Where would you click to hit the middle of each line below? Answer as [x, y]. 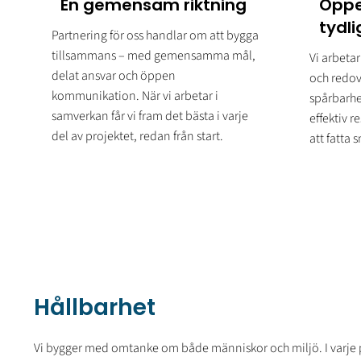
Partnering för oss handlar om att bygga [156, 36]
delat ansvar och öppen [114, 76]
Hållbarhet [95, 308]
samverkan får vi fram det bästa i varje [150, 116]
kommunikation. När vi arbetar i [135, 96]
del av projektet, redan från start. [138, 137]
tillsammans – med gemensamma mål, [154, 56]
